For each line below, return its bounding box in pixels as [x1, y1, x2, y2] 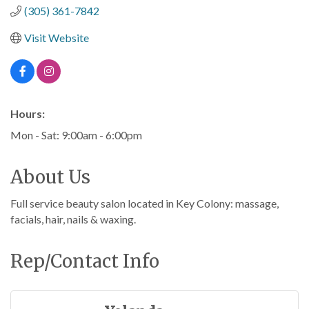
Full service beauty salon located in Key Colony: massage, [10, 197, 279, 210]
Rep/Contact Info [10, 250, 159, 272]
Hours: [10, 107, 45, 120]
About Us [10, 166, 90, 188]
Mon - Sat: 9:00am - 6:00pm [10, 128, 142, 141]
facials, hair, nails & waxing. [10, 212, 136, 226]
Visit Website [24, 31, 89, 44]
